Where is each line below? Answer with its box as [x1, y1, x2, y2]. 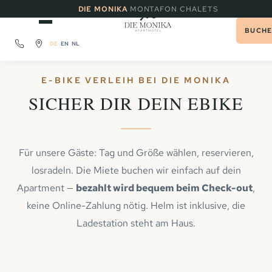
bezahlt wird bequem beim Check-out [76, 181, 253, 194]
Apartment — [17, 181, 76, 194]
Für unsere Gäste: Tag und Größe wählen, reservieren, [18, 146, 254, 159]
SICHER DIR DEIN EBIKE [28, 92, 244, 115]
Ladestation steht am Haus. [76, 216, 195, 229]
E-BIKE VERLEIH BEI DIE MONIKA [41, 74, 231, 86]
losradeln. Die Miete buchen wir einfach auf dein [31, 163, 241, 177]
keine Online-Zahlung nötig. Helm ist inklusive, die [27, 199, 245, 212]
